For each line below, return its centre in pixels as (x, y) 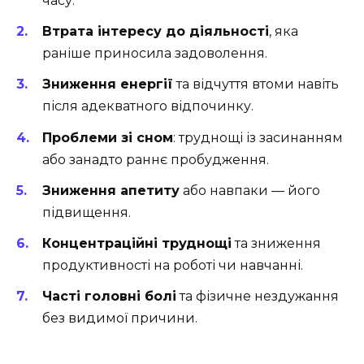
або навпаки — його (250, 190)
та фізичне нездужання (258, 297)
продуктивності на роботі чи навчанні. (173, 265)
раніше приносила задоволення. (155, 54)
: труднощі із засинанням (258, 137)
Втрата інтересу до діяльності (156, 32)
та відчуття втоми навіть (256, 84)
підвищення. (87, 212)
